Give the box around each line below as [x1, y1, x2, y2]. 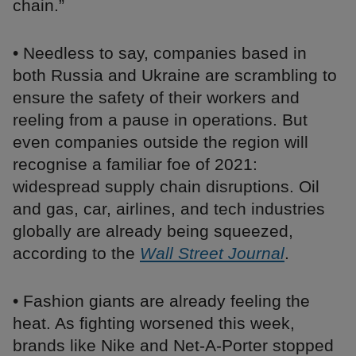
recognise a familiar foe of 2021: [13, 155, 257, 174]
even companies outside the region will [13, 133, 308, 152]
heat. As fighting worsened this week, [13, 314, 295, 333]
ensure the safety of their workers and [13, 88, 300, 107]
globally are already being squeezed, [13, 222, 293, 241]
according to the [13, 244, 140, 263]
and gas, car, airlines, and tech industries [13, 199, 325, 219]
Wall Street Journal [140, 244, 284, 263]
